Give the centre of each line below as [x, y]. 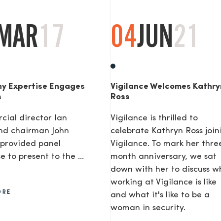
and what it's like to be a [160, 195]
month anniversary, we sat [164, 157]
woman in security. [148, 208]
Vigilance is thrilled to [154, 118]
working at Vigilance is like [164, 183]
